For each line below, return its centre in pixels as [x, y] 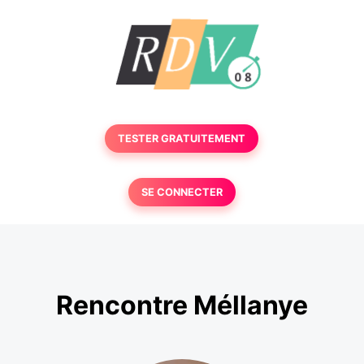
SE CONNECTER [182, 192]
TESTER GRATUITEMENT [182, 139]
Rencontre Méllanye [182, 305]
